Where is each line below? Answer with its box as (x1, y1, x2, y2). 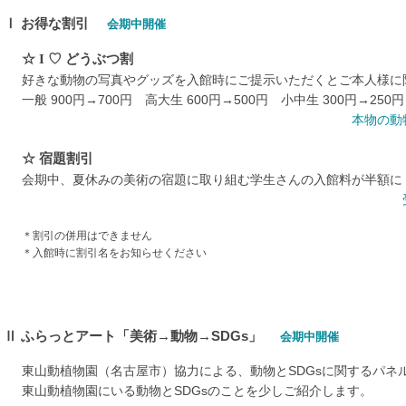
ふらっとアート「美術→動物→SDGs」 (21, 328, 262, 343)
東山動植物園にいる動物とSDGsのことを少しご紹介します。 (22, 383, 372, 398)
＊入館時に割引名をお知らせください (22, 246, 207, 259)
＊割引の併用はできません (22, 229, 152, 242)
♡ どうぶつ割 (44, 51, 133, 66)
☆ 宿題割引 (22, 150, 93, 166)
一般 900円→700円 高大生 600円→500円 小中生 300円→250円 (22, 92, 404, 107)
